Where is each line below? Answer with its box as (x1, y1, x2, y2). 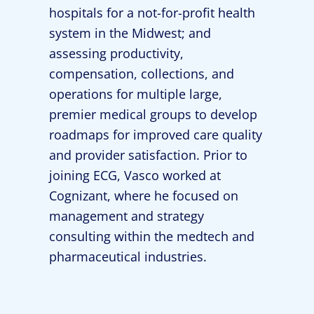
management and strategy (49, 207, 204, 224)
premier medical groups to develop (49, 106, 257, 123)
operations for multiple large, (49, 86, 222, 102)
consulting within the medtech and (49, 228, 254, 245)
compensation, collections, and (49, 65, 234, 82)
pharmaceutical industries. (49, 248, 207, 265)
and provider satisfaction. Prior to (49, 146, 247, 163)
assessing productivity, (49, 45, 184, 62)
